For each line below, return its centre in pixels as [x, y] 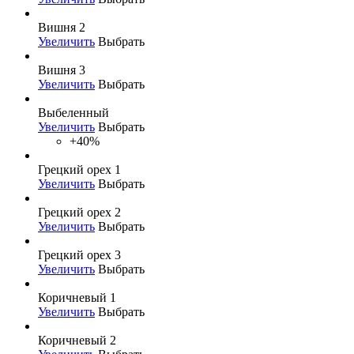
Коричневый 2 [77, 340]
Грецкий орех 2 [79, 212]
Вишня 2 [62, 27]
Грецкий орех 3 [79, 254]
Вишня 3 [62, 70]
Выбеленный [73, 112]
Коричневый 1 [77, 297]
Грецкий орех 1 [79, 169]
